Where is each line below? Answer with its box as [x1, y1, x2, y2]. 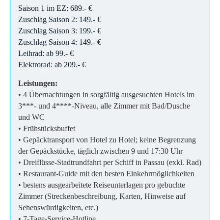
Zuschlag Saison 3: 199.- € [18, 26, 101, 35]
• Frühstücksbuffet [18, 124, 75, 133]
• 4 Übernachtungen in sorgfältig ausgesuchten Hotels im [18, 90, 194, 99]
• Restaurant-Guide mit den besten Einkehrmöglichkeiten [18, 169, 196, 178]
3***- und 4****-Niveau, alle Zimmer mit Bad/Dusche [18, 101, 190, 110]
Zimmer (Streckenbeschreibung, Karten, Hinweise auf [18, 192, 186, 200]
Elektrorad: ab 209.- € [18, 60, 86, 69]
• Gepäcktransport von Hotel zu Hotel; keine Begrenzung [18, 135, 196, 144]
